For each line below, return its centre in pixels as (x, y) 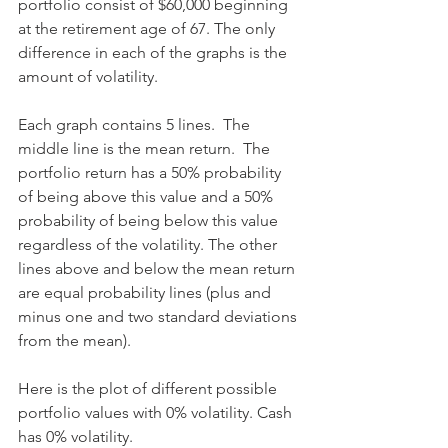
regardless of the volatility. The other (149, 244)
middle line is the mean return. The (146, 148)
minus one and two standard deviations (159, 316)
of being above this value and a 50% (147, 196)
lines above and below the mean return (158, 268)
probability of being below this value (150, 220)
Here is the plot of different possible (149, 388)
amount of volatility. (88, 76)
